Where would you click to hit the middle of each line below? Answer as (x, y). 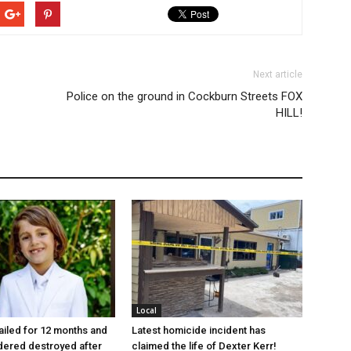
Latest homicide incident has (199, 330)
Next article (278, 74)
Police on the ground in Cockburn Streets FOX (185, 96)
